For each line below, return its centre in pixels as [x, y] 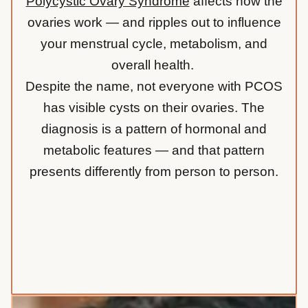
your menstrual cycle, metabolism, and [154, 44]
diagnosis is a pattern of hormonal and [154, 129]
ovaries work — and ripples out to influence [154, 23]
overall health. [154, 65]
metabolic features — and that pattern [154, 151]
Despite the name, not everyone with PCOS [154, 87]
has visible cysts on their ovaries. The [154, 108]
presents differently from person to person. [154, 172]
